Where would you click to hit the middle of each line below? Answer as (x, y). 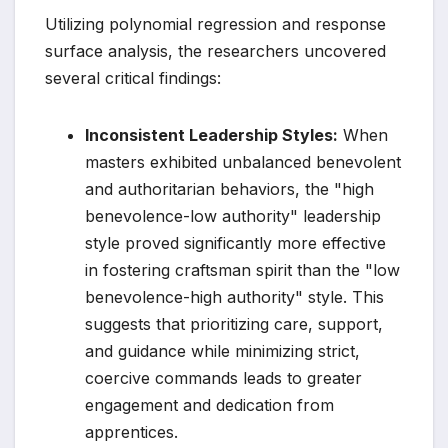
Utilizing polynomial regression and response (215, 24)
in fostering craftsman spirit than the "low (242, 270)
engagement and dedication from (209, 405)
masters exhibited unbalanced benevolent (243, 162)
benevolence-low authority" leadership (233, 216)
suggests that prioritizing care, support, (234, 324)
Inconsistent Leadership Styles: (211, 135)
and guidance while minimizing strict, (222, 351)
